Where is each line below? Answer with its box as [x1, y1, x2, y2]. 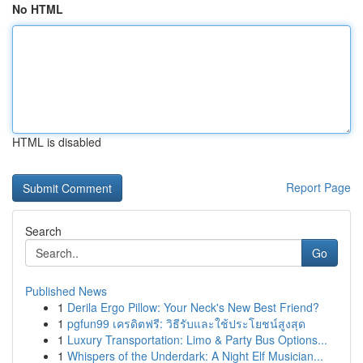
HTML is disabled [12, 134, 101, 150]
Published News [25, 283, 107, 299]
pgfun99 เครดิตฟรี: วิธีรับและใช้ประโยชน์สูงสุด [67, 315, 305, 331]
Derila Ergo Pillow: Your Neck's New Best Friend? [67, 299, 319, 315]
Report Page [286, 179, 351, 195]
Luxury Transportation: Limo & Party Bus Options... [67, 331, 327, 348]
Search [25, 223, 62, 239]
